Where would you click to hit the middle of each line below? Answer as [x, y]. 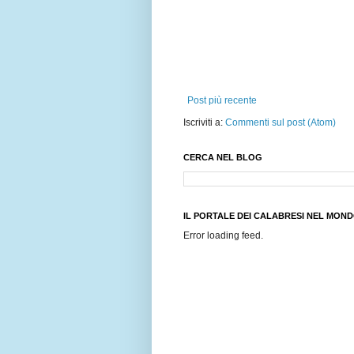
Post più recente [222, 101]
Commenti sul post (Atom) [281, 123]
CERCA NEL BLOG [223, 158]
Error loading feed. [223, 236]
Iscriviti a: [204, 123]
